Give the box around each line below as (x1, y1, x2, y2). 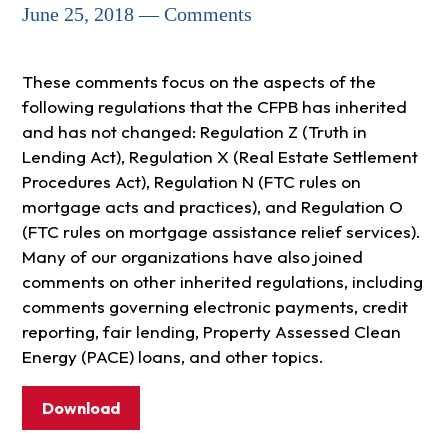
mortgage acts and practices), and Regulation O (21, 196, 403, 218)
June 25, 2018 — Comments (21, 3, 252, 26)
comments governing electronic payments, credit (21, 296, 408, 318)
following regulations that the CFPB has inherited (21, 96, 407, 118)
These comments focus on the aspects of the (21, 71, 376, 93)
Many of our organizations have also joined (21, 246, 363, 268)
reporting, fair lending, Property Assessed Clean (21, 321, 401, 343)
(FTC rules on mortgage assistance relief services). (21, 221, 421, 243)
